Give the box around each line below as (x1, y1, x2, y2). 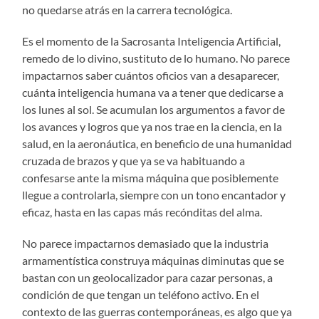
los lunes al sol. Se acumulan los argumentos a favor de (22, 102, 286, 116)
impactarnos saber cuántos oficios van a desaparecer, (22, 68, 280, 82)
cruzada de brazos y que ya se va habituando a (22, 153, 246, 167)
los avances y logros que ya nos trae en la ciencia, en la (22, 119, 283, 133)
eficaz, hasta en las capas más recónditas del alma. (22, 204, 263, 219)
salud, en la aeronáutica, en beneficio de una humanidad (22, 136, 293, 150)
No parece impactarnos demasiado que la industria (22, 236, 269, 250)
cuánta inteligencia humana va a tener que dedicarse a (22, 85, 284, 99)
